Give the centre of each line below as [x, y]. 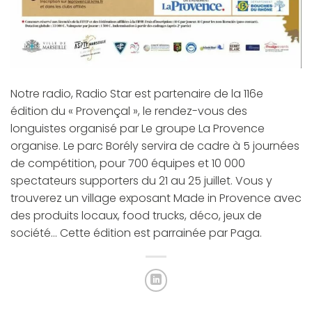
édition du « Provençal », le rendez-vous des [129, 111]
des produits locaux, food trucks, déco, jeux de [136, 215]
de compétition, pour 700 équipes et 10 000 [128, 163]
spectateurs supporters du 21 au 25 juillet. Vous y [141, 180]
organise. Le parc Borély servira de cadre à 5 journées [155, 146]
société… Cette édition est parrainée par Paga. [136, 233]
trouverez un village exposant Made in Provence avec [156, 198]
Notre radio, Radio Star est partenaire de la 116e [137, 93]
